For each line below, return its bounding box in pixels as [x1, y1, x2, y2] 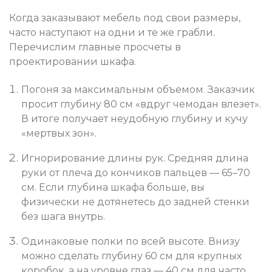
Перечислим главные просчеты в [9, 41, 181, 53]
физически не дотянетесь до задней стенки [21, 196, 250, 208]
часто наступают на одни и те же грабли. [9, 27, 215, 39]
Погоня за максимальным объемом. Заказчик [21, 84, 255, 96]
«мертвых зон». [21, 127, 97, 140]
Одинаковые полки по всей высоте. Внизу [21, 236, 240, 248]
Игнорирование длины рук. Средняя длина [21, 152, 248, 165]
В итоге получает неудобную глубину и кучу [21, 113, 248, 125]
